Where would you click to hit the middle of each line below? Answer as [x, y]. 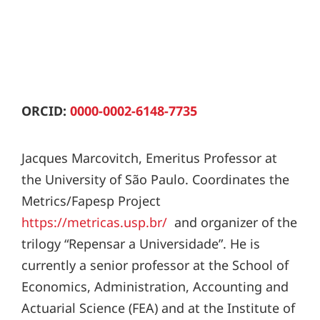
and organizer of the [232, 222]
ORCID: [46, 110]
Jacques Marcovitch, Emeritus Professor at [149, 157]
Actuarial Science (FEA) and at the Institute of [158, 307]
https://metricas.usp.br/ [94, 222]
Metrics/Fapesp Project [91, 200]
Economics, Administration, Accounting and [155, 286]
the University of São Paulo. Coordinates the [155, 179]
